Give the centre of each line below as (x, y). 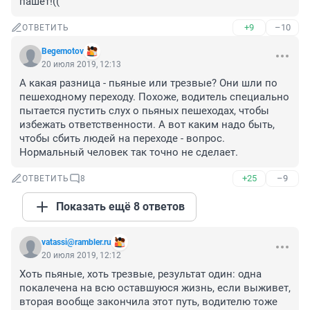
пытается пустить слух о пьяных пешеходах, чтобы (144, 111)
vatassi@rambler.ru (76, 243)
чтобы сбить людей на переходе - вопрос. (122, 139)
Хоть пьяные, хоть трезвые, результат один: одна (140, 274)
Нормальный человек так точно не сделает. (129, 153)
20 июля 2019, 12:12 (81, 256)
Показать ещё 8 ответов (120, 207)
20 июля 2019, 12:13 (81, 65)
